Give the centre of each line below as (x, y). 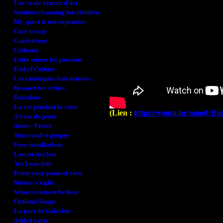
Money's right (34, 182)
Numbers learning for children (57, 12)
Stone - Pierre (33, 126)
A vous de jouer (35, 116)
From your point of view (48, 173)
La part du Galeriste (43, 211)
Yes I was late (33, 164)
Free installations (38, 145)
